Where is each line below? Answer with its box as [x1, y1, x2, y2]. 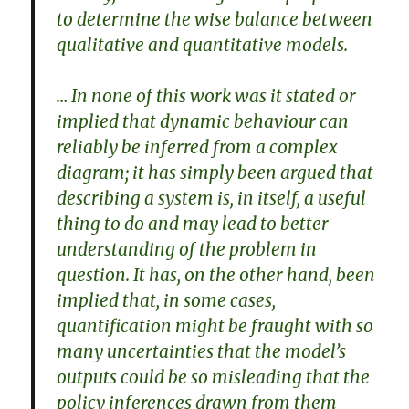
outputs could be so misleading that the [57, 365, 371, 388]
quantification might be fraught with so [57, 314, 374, 337]
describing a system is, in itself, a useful [57, 186, 367, 209]
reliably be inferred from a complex [57, 135, 339, 158]
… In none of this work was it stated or [57, 84, 357, 107]
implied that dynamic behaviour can [57, 110, 350, 132]
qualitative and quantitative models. [57, 33, 349, 56]
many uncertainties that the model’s [57, 340, 347, 362]
